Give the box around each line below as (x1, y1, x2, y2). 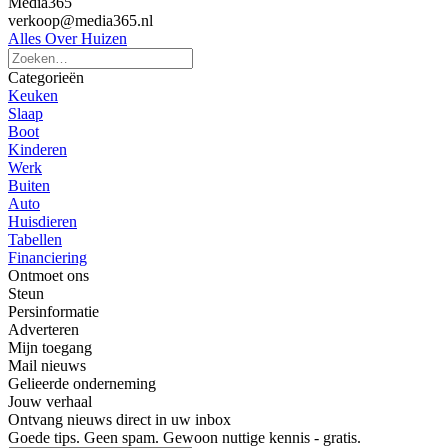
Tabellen (8, 231, 62, 249)
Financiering (8, 249, 87, 267)
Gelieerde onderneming (8, 375, 156, 393)
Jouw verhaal (8, 393, 92, 411)
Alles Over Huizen (8, 30, 127, 48)
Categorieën (8, 69, 84, 87)
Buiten (8, 177, 50, 195)
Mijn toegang (8, 339, 92, 357)
